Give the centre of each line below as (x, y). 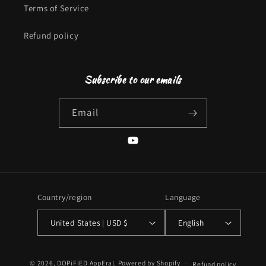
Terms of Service (57, 8)
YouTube (143, 147)
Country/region (64, 197)
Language (183, 197)
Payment (151, 252)
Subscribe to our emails (133, 80)
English (191, 222)
